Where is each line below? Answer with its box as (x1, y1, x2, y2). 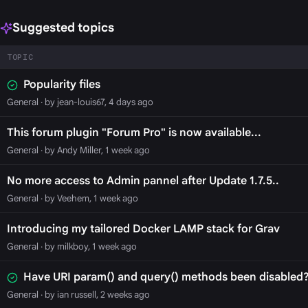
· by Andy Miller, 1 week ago (38, 144, 150, 156)
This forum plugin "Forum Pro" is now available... (6, 126, 261, 140)
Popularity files (23, 78, 100, 92)
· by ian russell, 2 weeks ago (38, 288, 150, 300)
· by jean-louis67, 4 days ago (38, 96, 153, 108)
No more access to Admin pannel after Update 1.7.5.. (6, 174, 279, 188)
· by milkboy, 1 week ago (38, 240, 137, 252)
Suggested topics (12, 20, 114, 36)
